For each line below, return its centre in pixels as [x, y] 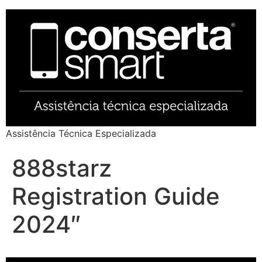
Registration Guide [116, 196]
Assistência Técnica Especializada [81, 134]
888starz [62, 168]
